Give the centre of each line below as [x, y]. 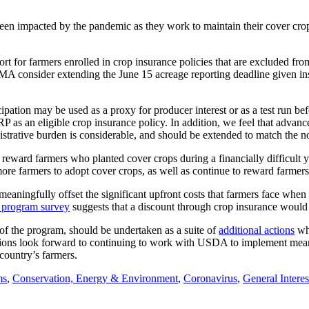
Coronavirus [210, 279]
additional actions [257, 230]
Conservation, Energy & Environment [95, 279]
